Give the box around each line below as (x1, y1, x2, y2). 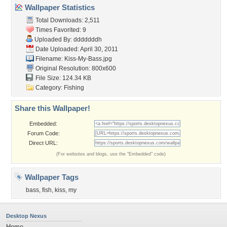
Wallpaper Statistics (23, 3, 95, 12)
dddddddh (73, 36, 102, 43)
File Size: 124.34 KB (34, 74, 91, 82)
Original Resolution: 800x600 (34, 65, 116, 72)
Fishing (64, 84, 84, 91)
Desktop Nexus (6, 213, 47, 219)
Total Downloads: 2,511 (34, 17, 100, 24)
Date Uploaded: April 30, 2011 (34, 46, 118, 53)
